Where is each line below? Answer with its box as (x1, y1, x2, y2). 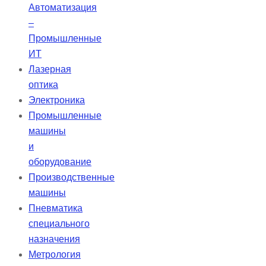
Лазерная (28, 64, 71, 75)
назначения (28, 234, 80, 245)
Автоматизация (28, 2, 97, 13)
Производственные (28, 172, 115, 183)
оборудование (28, 157, 91, 167)
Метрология (28, 249, 81, 260)
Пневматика (28, 203, 83, 214)
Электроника (28, 95, 85, 106)
